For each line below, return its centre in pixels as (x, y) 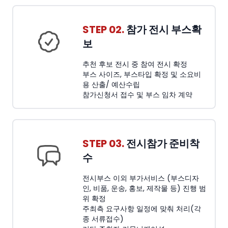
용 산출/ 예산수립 (111, 84)
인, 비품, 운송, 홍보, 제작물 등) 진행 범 (144, 188)
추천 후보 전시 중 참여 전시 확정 (135, 64)
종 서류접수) (103, 219)
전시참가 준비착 (162, 144)
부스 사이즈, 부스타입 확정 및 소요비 (142, 74)
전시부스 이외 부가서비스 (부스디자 (141, 178)
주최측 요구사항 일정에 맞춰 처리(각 (142, 209)
